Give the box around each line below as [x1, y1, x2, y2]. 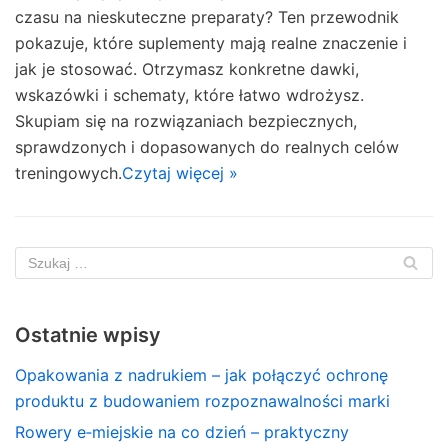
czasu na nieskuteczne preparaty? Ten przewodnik [15, 6, 399, 27]
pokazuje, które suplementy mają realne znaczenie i [15, 32, 407, 53]
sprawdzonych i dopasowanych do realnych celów [15, 136, 399, 157]
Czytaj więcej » [122, 162, 238, 183]
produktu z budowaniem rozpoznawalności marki [15, 390, 390, 411]
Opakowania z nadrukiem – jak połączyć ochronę [15, 364, 388, 385]
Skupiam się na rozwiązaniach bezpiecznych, [15, 110, 357, 131]
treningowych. [15, 162, 122, 183]
